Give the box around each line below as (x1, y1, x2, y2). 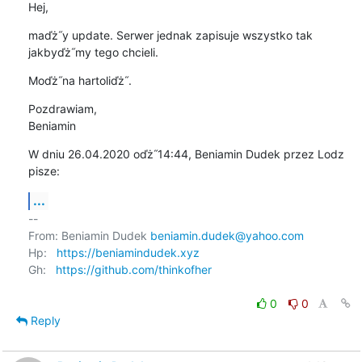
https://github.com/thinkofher (55, 262, 212, 276)
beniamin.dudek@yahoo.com (149, 228, 304, 242)
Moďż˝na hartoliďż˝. (27, 73, 132, 87)
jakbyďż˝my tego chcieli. (27, 44, 158, 59)
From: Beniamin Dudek (27, 228, 150, 242)
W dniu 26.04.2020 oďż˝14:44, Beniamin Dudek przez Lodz (27, 146, 344, 161)
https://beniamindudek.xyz (56, 245, 200, 259)
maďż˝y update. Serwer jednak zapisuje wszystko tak (27, 27, 313, 42)
